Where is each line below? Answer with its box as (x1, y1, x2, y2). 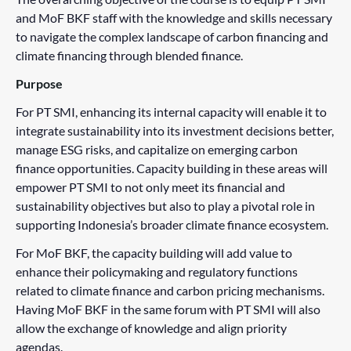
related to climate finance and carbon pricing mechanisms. (16, 283, 324, 298)
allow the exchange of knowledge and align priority (16, 320, 287, 335)
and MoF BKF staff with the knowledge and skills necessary (16, 10, 332, 25)
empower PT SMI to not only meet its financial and (16, 179, 285, 194)
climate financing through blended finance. (16, 48, 243, 63)
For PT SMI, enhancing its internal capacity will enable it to (16, 104, 327, 119)
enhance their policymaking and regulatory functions (16, 264, 298, 279)
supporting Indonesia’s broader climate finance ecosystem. (16, 217, 328, 232)
